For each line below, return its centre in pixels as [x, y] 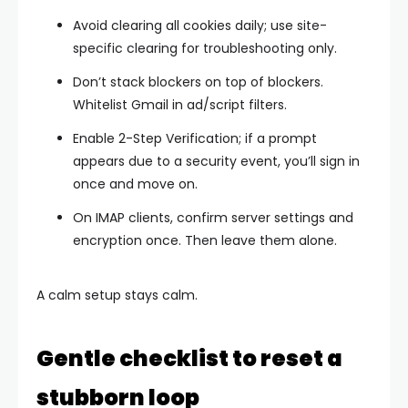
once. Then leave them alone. [240, 240]
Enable [96, 138]
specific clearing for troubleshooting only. [205, 48]
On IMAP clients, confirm [152, 217]
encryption [107, 240]
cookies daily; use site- [253, 25]
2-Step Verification [178, 138]
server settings [278, 217]
